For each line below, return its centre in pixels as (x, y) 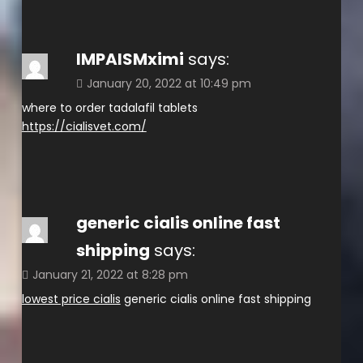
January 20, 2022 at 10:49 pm (169, 83)
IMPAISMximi (130, 59)
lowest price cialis (71, 299)
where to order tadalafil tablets (109, 107)
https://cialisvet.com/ (84, 126)
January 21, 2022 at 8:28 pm (110, 274)
